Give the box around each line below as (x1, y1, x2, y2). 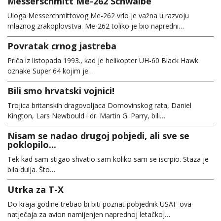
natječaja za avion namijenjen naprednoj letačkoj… (7, 210, 170, 220)
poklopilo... (7, 139, 56, 151)
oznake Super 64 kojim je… (7, 66, 94, 76)
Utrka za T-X (7, 184, 64, 196)
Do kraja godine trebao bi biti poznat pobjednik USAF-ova (7, 199, 191, 209)
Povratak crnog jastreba (7, 40, 116, 52)
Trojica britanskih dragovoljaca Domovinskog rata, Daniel (7, 101, 191, 110)
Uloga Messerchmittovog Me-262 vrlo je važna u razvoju (7, 11, 189, 21)
